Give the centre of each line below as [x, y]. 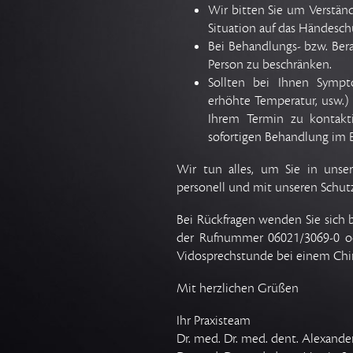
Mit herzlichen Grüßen [238, 289]
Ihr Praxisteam [214, 321]
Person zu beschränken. [270, 65]
